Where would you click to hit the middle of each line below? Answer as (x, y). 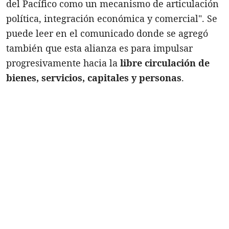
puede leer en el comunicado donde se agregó (107, 33)
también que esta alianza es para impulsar (99, 48)
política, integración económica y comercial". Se (112, 18)
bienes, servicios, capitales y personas (94, 77)
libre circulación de (165, 63)
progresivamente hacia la (63, 63)
